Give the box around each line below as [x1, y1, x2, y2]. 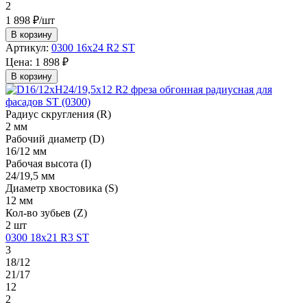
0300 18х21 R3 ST [5, 231, 89, 243]
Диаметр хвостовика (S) [5, 182, 118, 194]
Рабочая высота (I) [5, 157, 91, 169]
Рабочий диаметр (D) [5, 132, 104, 145]
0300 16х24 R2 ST [51, 41, 135, 53]
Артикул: [5, 41, 49, 53]
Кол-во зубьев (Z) [5, 206, 87, 219]
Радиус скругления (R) [5, 108, 111, 120]
